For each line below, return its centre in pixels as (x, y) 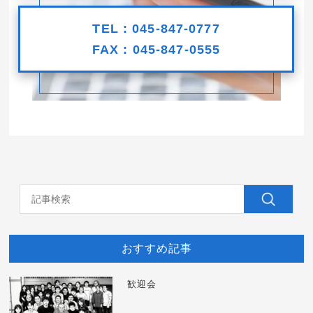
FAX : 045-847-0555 (156, 50)
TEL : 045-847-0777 (156, 29)
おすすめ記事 (156, 248)
